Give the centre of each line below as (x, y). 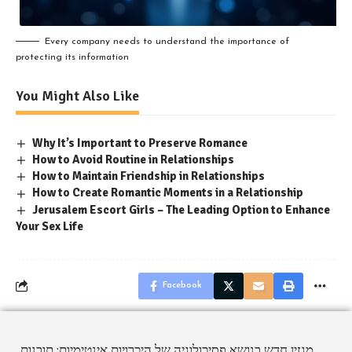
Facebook (182, 285)
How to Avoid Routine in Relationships (134, 160)
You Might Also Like (77, 95)
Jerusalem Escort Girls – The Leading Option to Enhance (181, 209)
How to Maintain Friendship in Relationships (149, 176)
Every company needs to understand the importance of (167, 41)
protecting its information (72, 57)
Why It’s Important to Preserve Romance (140, 143)
